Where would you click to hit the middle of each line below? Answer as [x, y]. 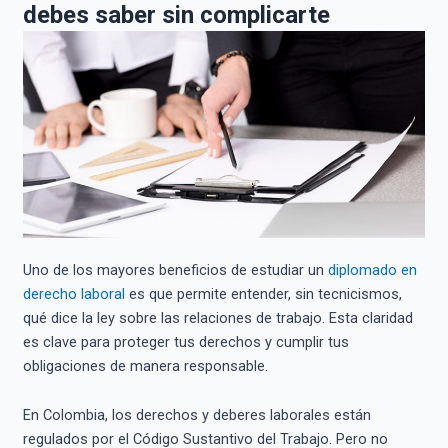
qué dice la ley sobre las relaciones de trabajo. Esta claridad [217, 317]
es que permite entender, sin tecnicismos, [263, 293]
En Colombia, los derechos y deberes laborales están [196, 415]
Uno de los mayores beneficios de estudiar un [175, 269]
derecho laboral [73, 293]
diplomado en [372, 269]
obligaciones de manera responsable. [145, 365]
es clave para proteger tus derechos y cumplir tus [185, 341]
